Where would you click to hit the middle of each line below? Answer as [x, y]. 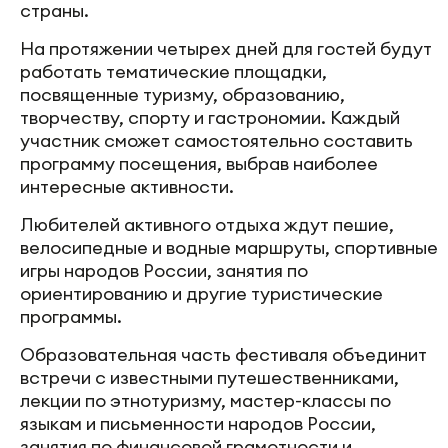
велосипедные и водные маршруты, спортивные [229, 248]
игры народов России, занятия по [164, 271]
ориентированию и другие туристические [201, 294]
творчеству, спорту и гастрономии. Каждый [210, 118]
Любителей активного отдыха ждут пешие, [207, 225]
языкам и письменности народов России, [198, 424]
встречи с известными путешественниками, [209, 378]
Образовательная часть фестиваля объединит [223, 355]
